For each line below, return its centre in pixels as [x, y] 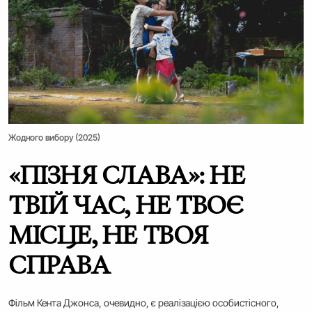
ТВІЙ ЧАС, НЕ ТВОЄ [126, 205]
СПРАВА [59, 265]
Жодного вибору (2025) [54, 138]
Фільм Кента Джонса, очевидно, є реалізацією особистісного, [144, 303]
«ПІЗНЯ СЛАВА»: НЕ [127, 175]
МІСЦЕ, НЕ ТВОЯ [108, 235]
